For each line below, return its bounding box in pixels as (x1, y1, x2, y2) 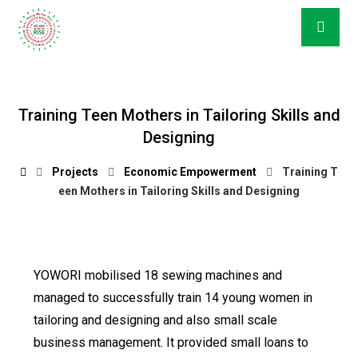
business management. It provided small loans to (34, 335, 309, 350)
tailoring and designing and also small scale (34, 312, 278, 328)
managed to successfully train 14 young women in (34, 290, 313, 305)
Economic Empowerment (124, 165, 257, 178)
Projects (52, 165, 99, 178)
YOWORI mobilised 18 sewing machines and (34, 268, 283, 283)
